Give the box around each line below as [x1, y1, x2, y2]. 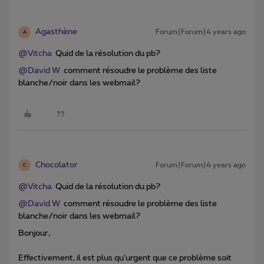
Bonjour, [18, 229, 50, 238]
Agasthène [35, 28, 77, 37]
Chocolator [35, 161, 78, 170]
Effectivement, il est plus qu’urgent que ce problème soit [18, 254, 232, 263]
